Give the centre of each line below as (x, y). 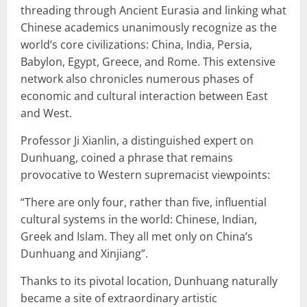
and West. (46, 113)
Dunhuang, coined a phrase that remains (127, 157)
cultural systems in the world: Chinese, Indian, (139, 219)
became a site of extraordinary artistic (119, 298)
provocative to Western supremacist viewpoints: (145, 174)
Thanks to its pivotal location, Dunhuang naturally (149, 281)
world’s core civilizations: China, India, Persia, (136, 44)
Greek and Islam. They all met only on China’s (137, 236)
